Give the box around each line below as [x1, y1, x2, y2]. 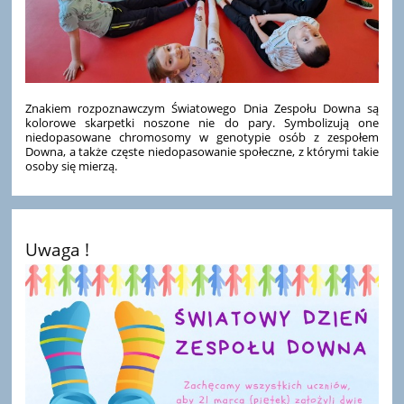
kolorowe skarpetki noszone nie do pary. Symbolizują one [25, 114, 379, 131]
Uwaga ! [25, 237, 90, 261]
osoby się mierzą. [25, 157, 118, 174]
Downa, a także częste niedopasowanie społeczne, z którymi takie [25, 142, 379, 160]
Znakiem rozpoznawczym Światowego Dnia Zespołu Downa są [25, 99, 379, 116]
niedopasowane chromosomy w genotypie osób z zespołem [25, 128, 379, 145]
